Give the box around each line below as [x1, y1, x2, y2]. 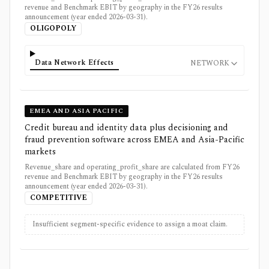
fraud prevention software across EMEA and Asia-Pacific [25, 133, 244, 146]
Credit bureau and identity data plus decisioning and [25, 121, 228, 134]
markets [25, 145, 56, 158]
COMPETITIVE [30, 192, 87, 204]
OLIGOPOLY [30, 23, 76, 35]
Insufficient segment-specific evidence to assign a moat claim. [32, 218, 228, 230]
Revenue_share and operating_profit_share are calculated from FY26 [25, 161, 240, 173]
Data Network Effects [35, 56, 114, 68]
